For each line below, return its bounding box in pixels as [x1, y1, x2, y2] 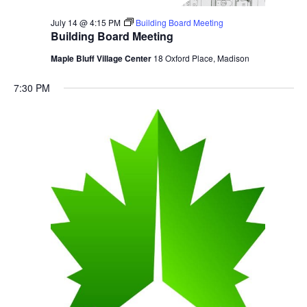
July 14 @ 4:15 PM [50, 16, 121, 29]
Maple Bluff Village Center [50, 52, 153, 65]
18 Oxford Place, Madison [153, 52, 249, 64]
